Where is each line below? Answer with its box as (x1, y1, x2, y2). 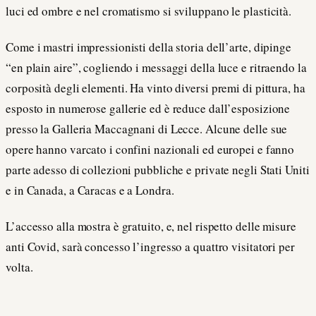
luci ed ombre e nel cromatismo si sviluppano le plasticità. (6, 3, 292, 20)
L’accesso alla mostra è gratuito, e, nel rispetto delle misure (6, 218, 296, 235)
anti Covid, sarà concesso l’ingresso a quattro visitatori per (6, 238, 295, 255)
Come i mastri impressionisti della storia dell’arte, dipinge (6, 39, 291, 56)
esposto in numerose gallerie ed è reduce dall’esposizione (6, 100, 291, 117)
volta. (6, 259, 33, 276)
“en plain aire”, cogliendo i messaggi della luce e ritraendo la (6, 59, 307, 76)
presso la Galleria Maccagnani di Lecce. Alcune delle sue (6, 121, 288, 138)
